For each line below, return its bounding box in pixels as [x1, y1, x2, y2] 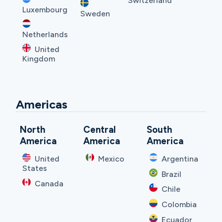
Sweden [80, 8, 111, 18]
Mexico [98, 154, 124, 164]
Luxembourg [22, 5, 67, 15]
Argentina [161, 154, 198, 164]
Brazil [161, 169, 181, 179]
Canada [34, 178, 63, 188]
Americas [16, 97, 67, 112]
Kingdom [22, 54, 55, 64]
